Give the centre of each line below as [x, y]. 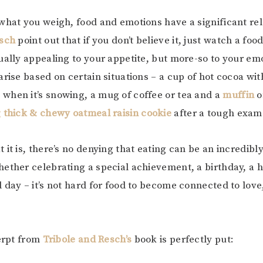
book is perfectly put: [183, 240]
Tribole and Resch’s [87, 240]
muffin [239, 95]
